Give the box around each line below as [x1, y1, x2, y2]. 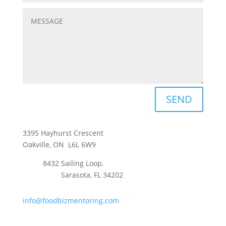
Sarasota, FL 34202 [42, 169, 123, 180]
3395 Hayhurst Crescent [22, 128, 103, 138]
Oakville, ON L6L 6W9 [22, 139, 96, 149]
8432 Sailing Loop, [42, 158, 103, 168]
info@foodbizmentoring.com [22, 195, 119, 205]
